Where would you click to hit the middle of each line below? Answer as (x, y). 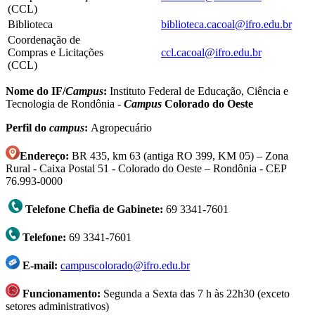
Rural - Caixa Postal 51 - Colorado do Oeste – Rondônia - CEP (146, 168)
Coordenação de (44, 39)
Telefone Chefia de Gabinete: (94, 209)
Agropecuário (120, 127)
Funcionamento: (60, 293)
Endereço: (44, 155)
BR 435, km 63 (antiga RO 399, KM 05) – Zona (179, 155)
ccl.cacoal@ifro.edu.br (211, 52)
